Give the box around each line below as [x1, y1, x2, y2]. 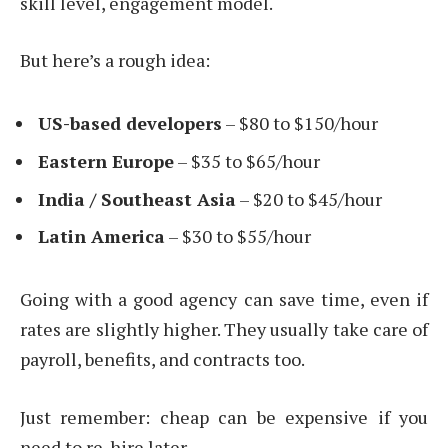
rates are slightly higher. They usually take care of [20, 316, 428, 341]
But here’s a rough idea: [20, 48, 210, 73]
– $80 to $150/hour [222, 110, 378, 135]
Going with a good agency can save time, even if [20, 286, 428, 311]
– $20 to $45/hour [236, 186, 382, 211]
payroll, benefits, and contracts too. [20, 346, 305, 371]
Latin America [38, 224, 165, 249]
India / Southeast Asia [38, 186, 236, 211]
